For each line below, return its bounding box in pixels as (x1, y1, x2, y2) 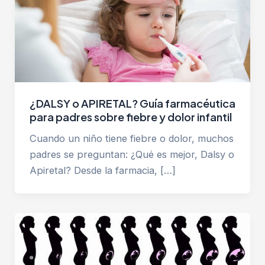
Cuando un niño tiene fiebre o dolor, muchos (29, 132, 234, 145)
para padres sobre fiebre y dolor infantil (29, 110, 232, 124)
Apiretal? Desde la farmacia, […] (29, 164, 176, 177)
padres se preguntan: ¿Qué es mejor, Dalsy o (29, 148, 234, 161)
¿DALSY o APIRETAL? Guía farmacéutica (29, 96, 235, 111)
